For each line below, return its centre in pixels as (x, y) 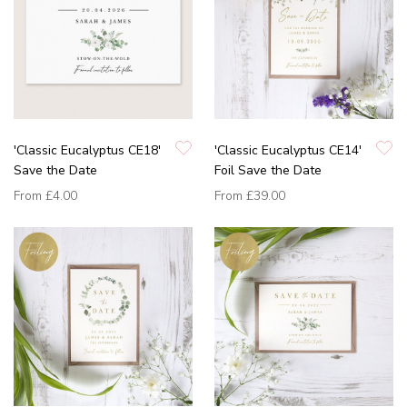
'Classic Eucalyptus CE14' (288, 151)
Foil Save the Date (268, 171)
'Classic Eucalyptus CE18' (87, 151)
